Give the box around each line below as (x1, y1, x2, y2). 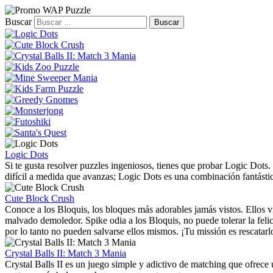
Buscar (5, 16, 32, 27)
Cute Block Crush (5, 193, 74, 204)
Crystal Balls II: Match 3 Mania (5, 248, 126, 258)
